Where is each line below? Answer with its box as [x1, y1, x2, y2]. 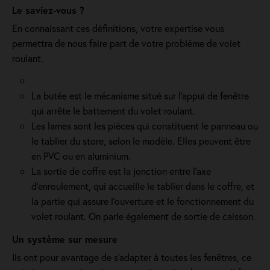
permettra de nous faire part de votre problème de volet [12, 37, 240, 49]
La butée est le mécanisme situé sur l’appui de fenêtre [31, 89, 249, 102]
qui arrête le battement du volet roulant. [31, 104, 195, 117]
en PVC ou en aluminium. [31, 149, 131, 162]
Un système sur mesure [12, 233, 118, 245]
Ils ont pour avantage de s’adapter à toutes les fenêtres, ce [12, 251, 251, 263]
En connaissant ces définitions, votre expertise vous [12, 22, 224, 34]
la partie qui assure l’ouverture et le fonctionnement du [31, 195, 254, 207]
